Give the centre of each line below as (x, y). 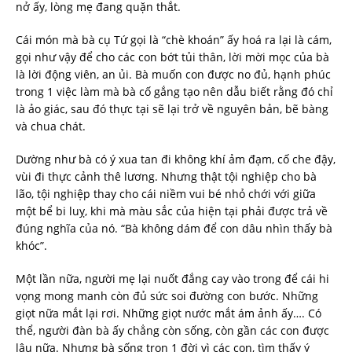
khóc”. (31, 246)
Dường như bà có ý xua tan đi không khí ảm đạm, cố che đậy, (176, 159)
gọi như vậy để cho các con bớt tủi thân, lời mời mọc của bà (172, 57)
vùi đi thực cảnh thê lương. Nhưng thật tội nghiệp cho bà (166, 177)
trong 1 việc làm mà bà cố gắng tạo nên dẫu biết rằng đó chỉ (174, 92)
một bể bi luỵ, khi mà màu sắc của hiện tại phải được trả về (172, 211)
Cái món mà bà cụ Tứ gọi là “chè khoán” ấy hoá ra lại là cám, (174, 40)
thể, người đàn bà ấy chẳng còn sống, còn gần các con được (172, 331)
